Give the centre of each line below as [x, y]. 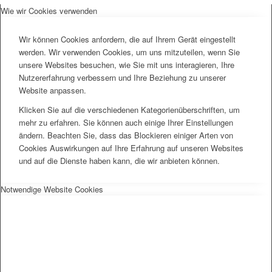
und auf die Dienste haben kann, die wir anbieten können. [119, 161]
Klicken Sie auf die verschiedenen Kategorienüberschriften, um [129, 110]
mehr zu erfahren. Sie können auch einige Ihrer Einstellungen [126, 123]
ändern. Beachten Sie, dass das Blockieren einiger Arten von [126, 135]
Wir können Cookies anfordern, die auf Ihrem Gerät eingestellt [127, 39]
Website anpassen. [53, 90]
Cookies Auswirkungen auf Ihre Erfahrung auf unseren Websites [131, 148]
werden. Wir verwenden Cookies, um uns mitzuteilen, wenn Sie [129, 52]
